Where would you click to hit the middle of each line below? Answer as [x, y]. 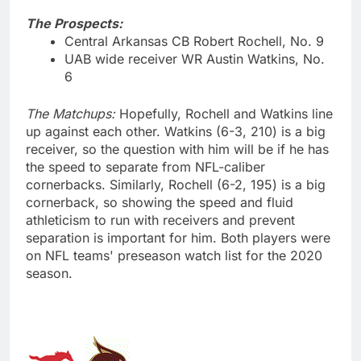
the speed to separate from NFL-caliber [145, 166]
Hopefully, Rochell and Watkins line [224, 113]
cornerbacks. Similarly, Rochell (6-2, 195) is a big [176, 184]
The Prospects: [74, 23]
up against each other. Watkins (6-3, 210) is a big [176, 131]
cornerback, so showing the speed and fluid [160, 202]
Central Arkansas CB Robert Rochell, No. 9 [194, 41]
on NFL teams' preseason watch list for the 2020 [174, 255]
